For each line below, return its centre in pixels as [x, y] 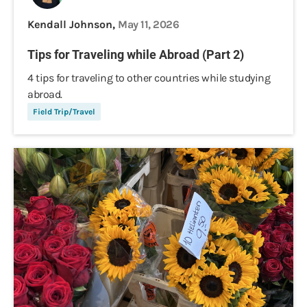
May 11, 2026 [148, 24]
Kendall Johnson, [73, 24]
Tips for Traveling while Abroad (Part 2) [136, 54]
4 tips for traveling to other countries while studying [149, 78]
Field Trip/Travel [64, 112]
